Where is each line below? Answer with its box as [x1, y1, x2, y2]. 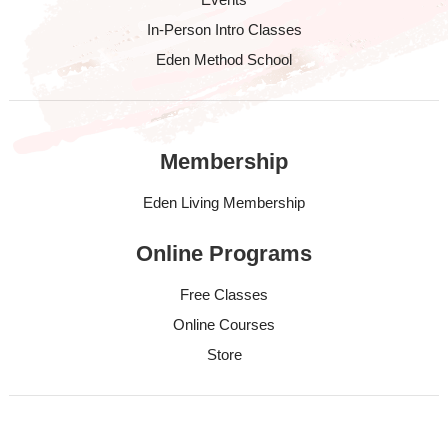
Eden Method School [156, 51, 292, 68]
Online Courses [173, 316, 275, 333]
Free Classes [180, 286, 268, 303]
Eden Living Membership [143, 194, 305, 211]
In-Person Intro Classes [146, 21, 302, 38]
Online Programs [136, 241, 312, 266]
